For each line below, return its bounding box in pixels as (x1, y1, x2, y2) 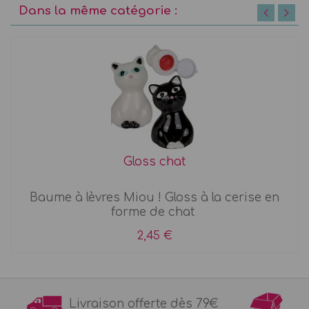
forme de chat (111, 206, 198, 219)
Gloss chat (123, 155, 186, 169)
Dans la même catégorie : (19, 4, 177, 18)
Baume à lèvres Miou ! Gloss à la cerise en (30, 191, 279, 205)
